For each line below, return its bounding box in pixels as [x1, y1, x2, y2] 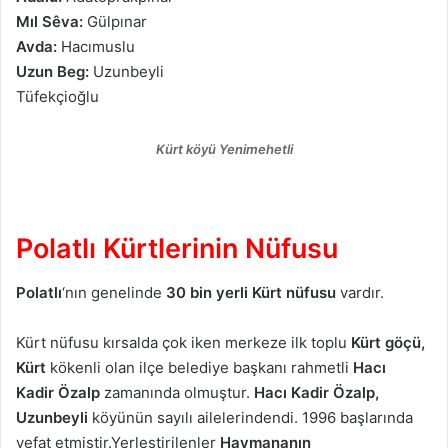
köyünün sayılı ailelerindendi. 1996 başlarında [88, 408, 413, 428]
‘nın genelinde [62, 283, 166, 303]
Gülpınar [83, 11, 147, 31]
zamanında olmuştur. [100, 383, 254, 403]
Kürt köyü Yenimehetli [155, 140, 293, 157]
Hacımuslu [57, 36, 135, 56]
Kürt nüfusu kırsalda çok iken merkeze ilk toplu [16, 333, 351, 353]
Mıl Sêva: [16, 11, 83, 31]
